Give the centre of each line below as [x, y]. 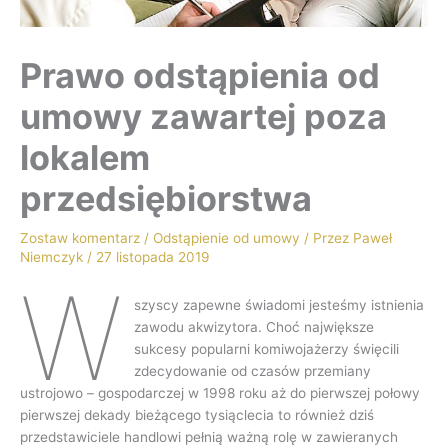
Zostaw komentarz [80, 237]
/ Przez [326, 237]
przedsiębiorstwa [166, 198]
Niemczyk [53, 256]
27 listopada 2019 [153, 256]
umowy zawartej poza [203, 116]
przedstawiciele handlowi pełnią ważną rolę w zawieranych [209, 437]
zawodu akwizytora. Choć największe [254, 327]
